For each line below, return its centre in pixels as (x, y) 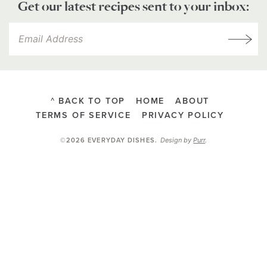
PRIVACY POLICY (183, 116)
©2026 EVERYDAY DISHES (107, 141)
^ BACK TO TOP (88, 101)
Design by (177, 140)
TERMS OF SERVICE (83, 116)
